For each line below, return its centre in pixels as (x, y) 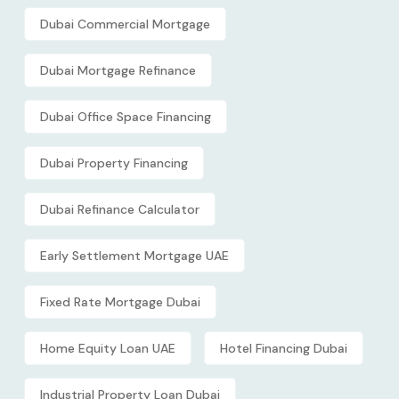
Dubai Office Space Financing (126, 116)
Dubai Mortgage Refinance (118, 70)
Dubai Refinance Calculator (120, 209)
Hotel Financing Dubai (284, 348)
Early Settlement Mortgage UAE (134, 255)
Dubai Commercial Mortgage (125, 24)
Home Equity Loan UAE (108, 348)
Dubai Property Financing (114, 163)
